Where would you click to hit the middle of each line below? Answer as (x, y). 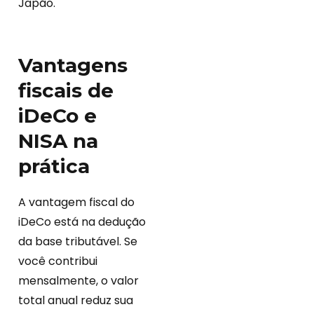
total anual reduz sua (76, 301)
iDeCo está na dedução (82, 222)
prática (54, 166)
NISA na (58, 141)
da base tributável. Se (78, 242)
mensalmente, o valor (78, 281)
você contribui (58, 261)
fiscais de (66, 91)
